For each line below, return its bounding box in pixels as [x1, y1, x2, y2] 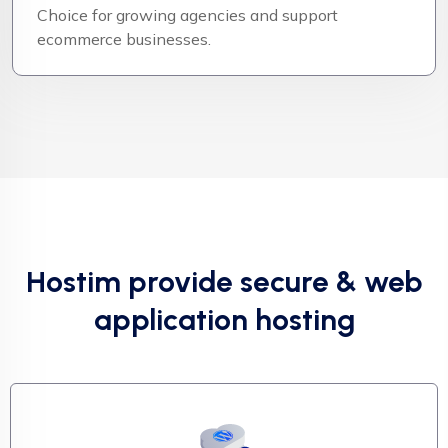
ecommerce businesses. [37, 28, 211, 49]
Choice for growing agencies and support [37, 4, 338, 25]
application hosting [93, 301, 355, 337]
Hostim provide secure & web [25, 263, 423, 299]
